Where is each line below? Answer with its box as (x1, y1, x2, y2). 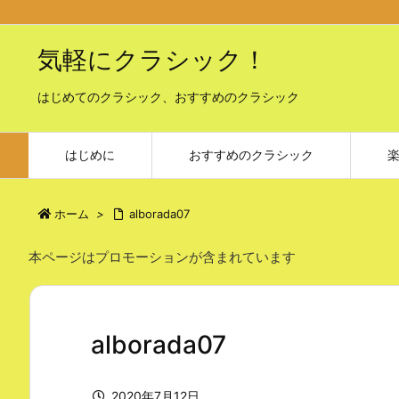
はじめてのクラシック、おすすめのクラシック (37, 89, 299, 104)
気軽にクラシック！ (37, 45, 267, 75)
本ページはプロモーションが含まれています (28, 249, 296, 265)
